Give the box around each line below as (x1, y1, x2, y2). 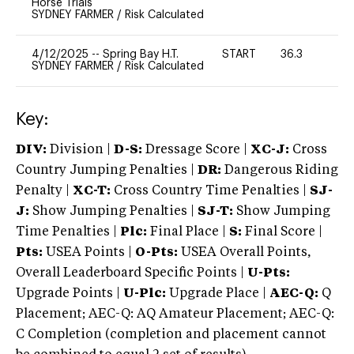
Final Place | (147, 225, 229, 239)
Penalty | (16, 184, 73, 198)
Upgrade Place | (166, 287, 266, 300)
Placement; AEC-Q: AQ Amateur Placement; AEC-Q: (16, 307, 334, 321)
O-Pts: (135, 246, 178, 259)
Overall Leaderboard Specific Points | (16, 266, 247, 280)
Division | (47, 143, 114, 156)
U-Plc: (123, 287, 166, 300)
